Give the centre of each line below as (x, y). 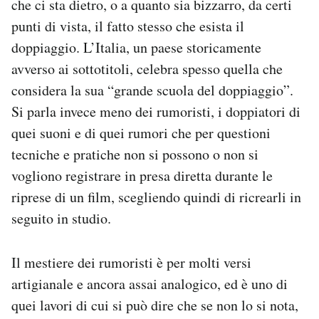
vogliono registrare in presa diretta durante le (142, 176)
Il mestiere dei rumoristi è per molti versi (131, 263)
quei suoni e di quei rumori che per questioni (141, 133)
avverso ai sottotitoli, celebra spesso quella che (147, 69)
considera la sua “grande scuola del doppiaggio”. (152, 90)
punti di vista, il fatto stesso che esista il (128, 26)
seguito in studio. (61, 219)
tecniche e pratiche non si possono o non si (135, 155)
